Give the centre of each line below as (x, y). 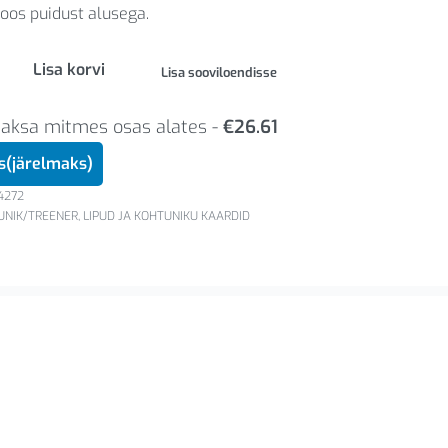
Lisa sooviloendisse (218, 73)
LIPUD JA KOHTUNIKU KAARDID (166, 216)
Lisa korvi (68, 69)
